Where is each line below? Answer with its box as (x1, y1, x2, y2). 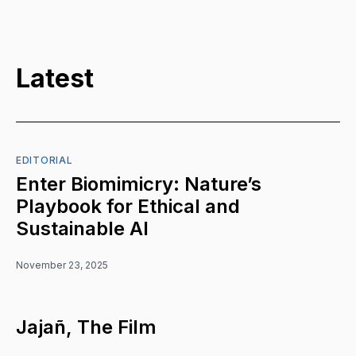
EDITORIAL (16, 154, 73, 167)
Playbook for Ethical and (16, 195, 240, 219)
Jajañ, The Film (16, 315, 157, 339)
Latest (16, 62, 94, 94)
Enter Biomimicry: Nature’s (16, 172, 261, 196)
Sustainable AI (16, 217, 149, 241)
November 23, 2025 (16, 259, 108, 272)
